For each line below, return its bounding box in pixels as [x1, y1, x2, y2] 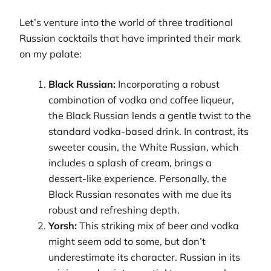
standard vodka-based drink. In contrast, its [48, 125, 249, 138]
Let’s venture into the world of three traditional [19, 16, 233, 28]
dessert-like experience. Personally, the [48, 172, 227, 185]
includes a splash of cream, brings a [48, 157, 212, 169]
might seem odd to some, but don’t [48, 235, 206, 248]
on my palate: [19, 47, 82, 60]
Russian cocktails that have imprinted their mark [19, 31, 240, 44]
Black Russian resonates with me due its [48, 188, 232, 201]
